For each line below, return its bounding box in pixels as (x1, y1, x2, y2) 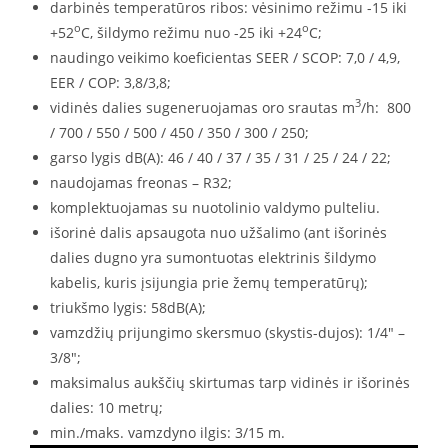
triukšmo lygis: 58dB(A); (50, 297, 206, 317)
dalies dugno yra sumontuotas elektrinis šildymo (50, 247, 376, 267)
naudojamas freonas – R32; (50, 172, 232, 192)
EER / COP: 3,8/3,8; (50, 72, 171, 92)
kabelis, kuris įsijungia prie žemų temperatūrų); (50, 272, 368, 292)
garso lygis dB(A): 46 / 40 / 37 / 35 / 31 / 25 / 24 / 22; (50, 147, 391, 167)
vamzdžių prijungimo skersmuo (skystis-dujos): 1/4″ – (50, 322, 405, 342)
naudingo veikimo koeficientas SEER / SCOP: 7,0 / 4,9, (50, 47, 400, 67)
